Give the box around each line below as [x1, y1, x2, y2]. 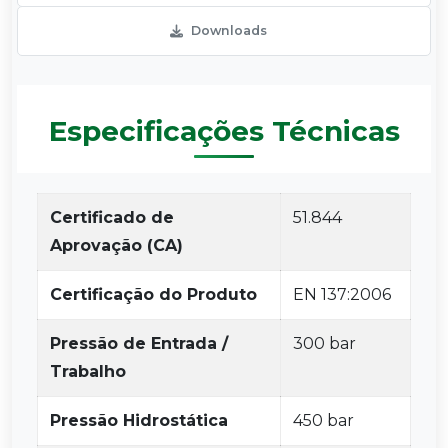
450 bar [293, 411, 354, 430]
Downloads [190, 23, 267, 38]
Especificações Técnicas [48, 114, 400, 148]
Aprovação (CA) [50, 236, 183, 255]
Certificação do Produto [50, 285, 257, 304]
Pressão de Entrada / [50, 334, 228, 353]
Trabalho [50, 362, 126, 381]
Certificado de [50, 208, 174, 227]
